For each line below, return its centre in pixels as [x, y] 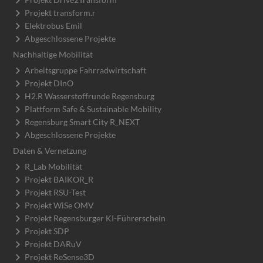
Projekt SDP [47, 231]
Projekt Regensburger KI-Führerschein [95, 218]
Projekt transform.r [60, 12]
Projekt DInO [49, 83]
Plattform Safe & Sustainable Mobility [93, 109]
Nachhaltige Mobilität [53, 54]
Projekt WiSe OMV [60, 205]
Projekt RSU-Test [55, 192]
